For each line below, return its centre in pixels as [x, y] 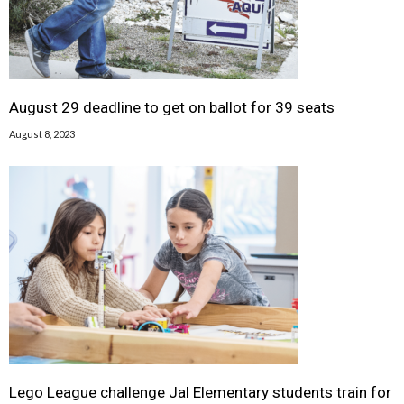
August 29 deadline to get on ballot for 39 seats [172, 107]
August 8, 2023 [42, 133]
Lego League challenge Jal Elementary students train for [200, 392]
